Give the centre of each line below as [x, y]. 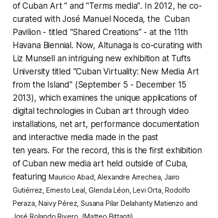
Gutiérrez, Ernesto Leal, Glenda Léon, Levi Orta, [89, 190]
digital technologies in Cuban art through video [100, 111]
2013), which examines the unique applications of [105, 98]
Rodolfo [178, 190]
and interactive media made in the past [85, 137]
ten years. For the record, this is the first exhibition [107, 150]
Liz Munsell [34, 58]
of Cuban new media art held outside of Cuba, [100, 163]
